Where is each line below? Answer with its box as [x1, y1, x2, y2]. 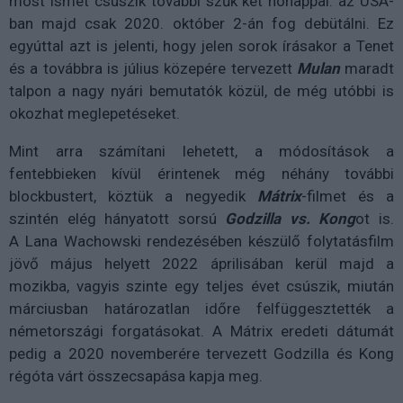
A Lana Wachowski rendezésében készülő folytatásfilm [9, 232, 394, 250]
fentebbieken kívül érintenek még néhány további [9, 165, 394, 183]
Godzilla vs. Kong [225, 210, 356, 228]
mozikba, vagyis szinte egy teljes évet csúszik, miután [9, 277, 394, 295]
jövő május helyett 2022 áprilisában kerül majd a [9, 255, 394, 273]
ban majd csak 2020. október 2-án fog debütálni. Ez [9, 14, 394, 32]
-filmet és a [300, 187, 395, 205]
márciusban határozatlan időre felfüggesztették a [9, 300, 394, 318]
